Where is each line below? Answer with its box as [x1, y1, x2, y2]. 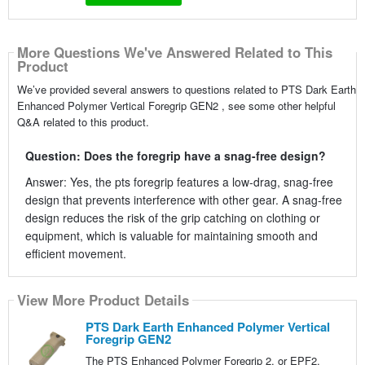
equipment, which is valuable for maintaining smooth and [24, 226, 318, 244]
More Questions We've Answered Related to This [16, 42, 332, 63]
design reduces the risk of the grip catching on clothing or [24, 209, 320, 226]
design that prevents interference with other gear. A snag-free [24, 191, 342, 208]
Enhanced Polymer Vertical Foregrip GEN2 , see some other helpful [16, 97, 336, 113]
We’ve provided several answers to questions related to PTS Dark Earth [16, 81, 356, 97]
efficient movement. [24, 244, 126, 262]
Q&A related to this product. [16, 113, 149, 130]
